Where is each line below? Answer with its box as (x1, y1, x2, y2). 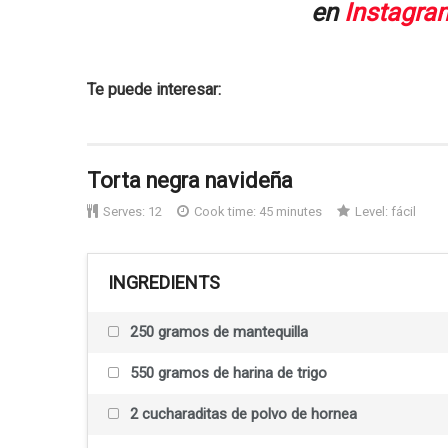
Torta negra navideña (87, 168, 293, 194)
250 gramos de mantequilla (126, 323, 308, 342)
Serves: (103, 204, 145, 220)
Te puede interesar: (87, 80, 221, 100)
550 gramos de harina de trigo (126, 364, 327, 383)
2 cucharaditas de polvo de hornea (126, 405, 357, 424)
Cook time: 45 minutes (194, 204, 322, 220)
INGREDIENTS (108, 272, 220, 294)
